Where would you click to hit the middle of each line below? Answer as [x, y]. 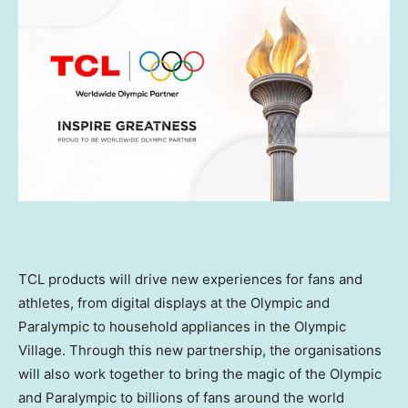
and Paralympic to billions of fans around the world [181, 397]
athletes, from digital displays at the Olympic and [174, 302]
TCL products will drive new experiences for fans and [190, 279]
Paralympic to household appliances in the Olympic [182, 326]
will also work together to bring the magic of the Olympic [200, 373]
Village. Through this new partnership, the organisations [200, 350]
